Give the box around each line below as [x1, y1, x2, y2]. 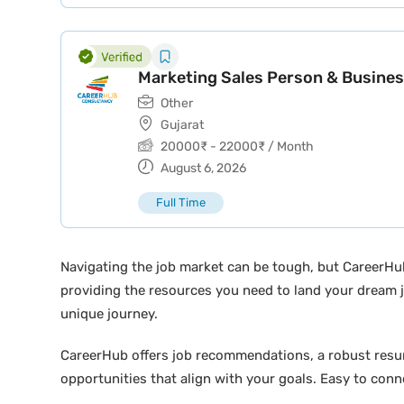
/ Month [265, 139, 314, 154]
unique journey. [60, 306, 158, 322]
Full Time [156, 196, 206, 209]
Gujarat [161, 117, 204, 133]
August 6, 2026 [158, 161, 246, 176]
